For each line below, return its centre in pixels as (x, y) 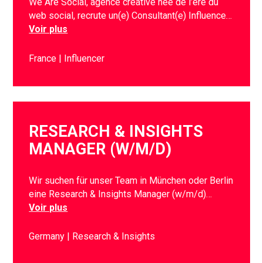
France (44, 59)
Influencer (85, 59)
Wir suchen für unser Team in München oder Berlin (131, 180)
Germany (48, 237)
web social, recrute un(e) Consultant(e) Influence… (131, 16)
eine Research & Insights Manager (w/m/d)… (121, 194)
